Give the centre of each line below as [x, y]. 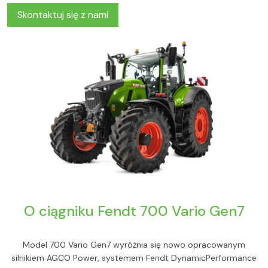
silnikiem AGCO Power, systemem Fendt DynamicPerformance [134, 258]
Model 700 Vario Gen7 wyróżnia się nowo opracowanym [134, 245]
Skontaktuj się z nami [63, 15]
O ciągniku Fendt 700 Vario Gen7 [134, 211]
